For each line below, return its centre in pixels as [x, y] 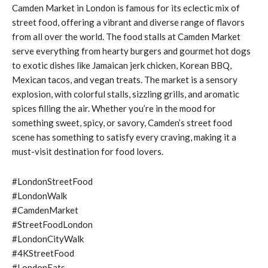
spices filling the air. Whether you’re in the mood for [114, 108]
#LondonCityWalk [48, 238]
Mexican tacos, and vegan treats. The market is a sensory [125, 79]
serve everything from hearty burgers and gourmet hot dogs [131, 51]
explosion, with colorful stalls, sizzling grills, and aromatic [126, 94]
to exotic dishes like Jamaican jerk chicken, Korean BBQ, [122, 65]
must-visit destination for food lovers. [88, 151]
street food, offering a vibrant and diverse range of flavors [128, 22]
